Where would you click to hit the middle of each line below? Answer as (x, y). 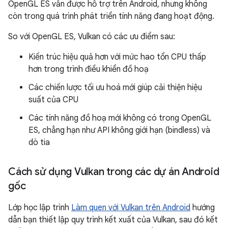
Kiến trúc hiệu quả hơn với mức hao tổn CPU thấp (117, 57)
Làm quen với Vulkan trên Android (131, 207)
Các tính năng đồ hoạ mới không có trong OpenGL (120, 118)
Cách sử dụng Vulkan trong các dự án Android (114, 172)
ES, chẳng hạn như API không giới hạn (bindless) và (119, 130)
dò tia (39, 142)
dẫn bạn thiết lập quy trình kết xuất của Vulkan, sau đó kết (113, 220)
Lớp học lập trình (40, 207)
